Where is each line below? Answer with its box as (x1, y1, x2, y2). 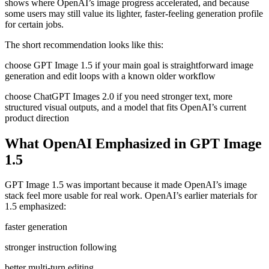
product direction (5, 112, 69, 123)
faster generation (5, 222, 67, 232)
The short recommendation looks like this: (5, 39, 163, 50)
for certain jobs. (5, 19, 64, 29)
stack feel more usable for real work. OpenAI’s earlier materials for (5, 190, 257, 201)
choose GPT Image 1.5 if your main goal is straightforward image (5, 59, 253, 70)
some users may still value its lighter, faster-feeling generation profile (5, 8, 263, 19)
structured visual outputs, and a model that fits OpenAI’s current (5, 101, 246, 112)
